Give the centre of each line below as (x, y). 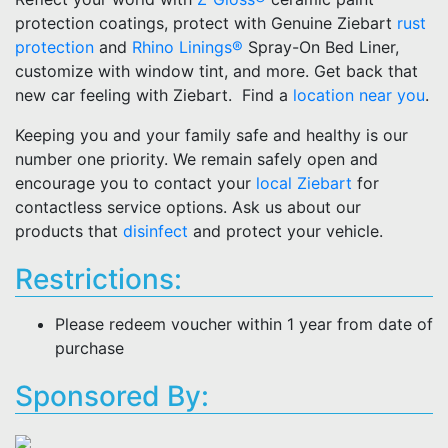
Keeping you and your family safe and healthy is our (211, 135)
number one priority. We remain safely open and (196, 159)
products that (69, 231)
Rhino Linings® (187, 47)
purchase (89, 348)
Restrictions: (98, 279)
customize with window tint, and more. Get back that (216, 71)
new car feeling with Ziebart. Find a (154, 95)
